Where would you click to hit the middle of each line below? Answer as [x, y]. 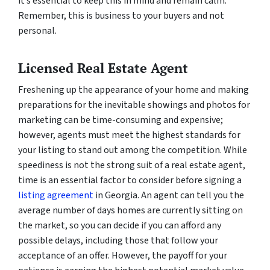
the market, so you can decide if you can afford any [120, 226]
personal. [37, 31]
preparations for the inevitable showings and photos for [134, 105]
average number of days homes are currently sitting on [130, 211]
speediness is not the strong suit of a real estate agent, [132, 165]
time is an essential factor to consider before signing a [130, 181]
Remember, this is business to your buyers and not [121, 16]
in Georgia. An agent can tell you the [169, 196]
